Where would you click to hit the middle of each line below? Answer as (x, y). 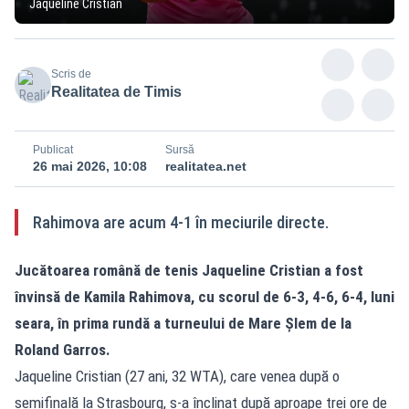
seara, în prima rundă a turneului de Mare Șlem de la (183, 323)
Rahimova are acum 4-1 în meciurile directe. (181, 222)
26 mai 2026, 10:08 (90, 166)
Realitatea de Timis (116, 91)
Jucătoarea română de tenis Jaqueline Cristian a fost (189, 270)
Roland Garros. (63, 349)
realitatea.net (206, 166)
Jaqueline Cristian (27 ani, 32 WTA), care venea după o (177, 376)
